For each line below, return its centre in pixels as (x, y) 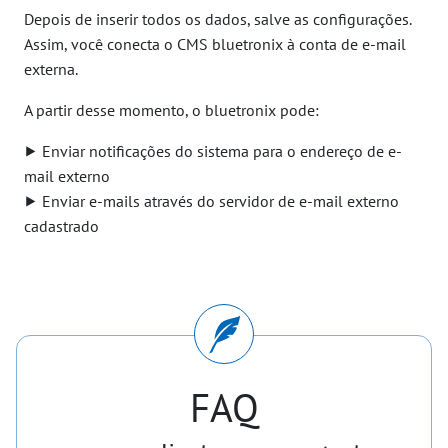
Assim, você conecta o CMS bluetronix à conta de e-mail (215, 43)
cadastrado (61, 225)
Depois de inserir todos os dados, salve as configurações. (217, 18)
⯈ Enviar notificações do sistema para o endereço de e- (213, 150)
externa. (51, 68)
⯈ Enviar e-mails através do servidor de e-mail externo (211, 200)
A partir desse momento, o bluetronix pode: (171, 109)
